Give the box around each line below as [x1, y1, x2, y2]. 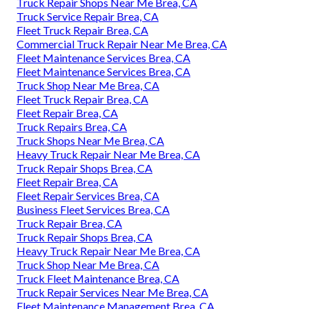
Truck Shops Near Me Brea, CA [17, 133, 164, 147]
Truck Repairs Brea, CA [17, 119, 127, 133]
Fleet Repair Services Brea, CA [17, 188, 159, 202]
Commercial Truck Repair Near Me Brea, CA [17, 37, 227, 50]
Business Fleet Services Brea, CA [17, 202, 170, 216]
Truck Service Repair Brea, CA [17, 9, 159, 23]
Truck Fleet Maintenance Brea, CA [17, 271, 179, 285]
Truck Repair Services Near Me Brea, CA [17, 285, 208, 299]
